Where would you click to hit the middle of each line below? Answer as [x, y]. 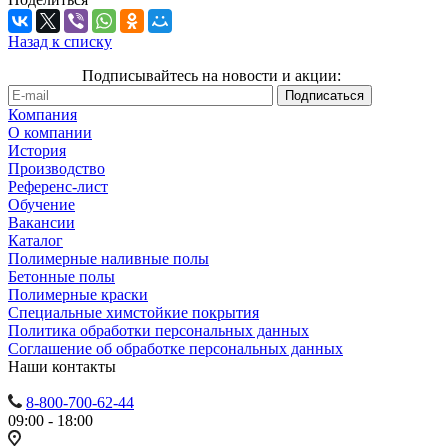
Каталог [35, 241]
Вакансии [41, 223]
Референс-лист [58, 187]
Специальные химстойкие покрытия [133, 313]
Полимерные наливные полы [108, 259]
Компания [42, 115]
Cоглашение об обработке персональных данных [175, 349]
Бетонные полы [61, 277]
